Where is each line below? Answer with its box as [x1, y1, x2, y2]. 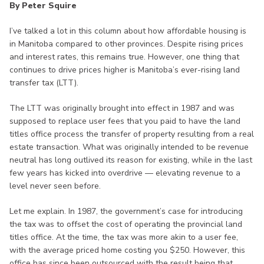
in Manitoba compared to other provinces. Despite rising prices [9, 38, 243, 50]
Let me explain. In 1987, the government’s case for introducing [9, 206, 243, 217]
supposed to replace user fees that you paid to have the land [9, 115, 240, 127]
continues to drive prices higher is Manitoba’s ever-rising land [9, 64, 240, 76]
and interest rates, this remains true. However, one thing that [9, 51, 239, 63]
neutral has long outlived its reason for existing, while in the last [9, 154, 252, 166]
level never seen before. [9, 180, 101, 192]
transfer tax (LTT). [9, 77, 78, 89]
